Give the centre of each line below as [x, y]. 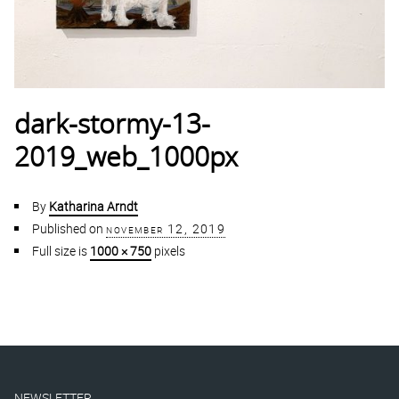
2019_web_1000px [126, 159]
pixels [169, 251]
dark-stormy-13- [113, 126]
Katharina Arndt [94, 207]
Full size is [61, 251]
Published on [68, 229]
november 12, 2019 [166, 229]
